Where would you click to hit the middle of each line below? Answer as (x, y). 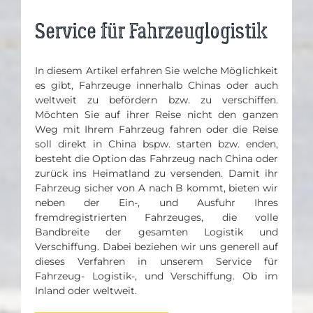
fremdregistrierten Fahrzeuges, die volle (156, 218)
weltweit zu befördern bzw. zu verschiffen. (156, 100)
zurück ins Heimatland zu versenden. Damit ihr (156, 174)
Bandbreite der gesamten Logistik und (156, 232)
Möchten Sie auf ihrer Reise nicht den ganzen (156, 115)
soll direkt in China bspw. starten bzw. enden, (156, 144)
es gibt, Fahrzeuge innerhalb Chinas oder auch (156, 86)
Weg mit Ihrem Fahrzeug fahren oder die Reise (156, 130)
